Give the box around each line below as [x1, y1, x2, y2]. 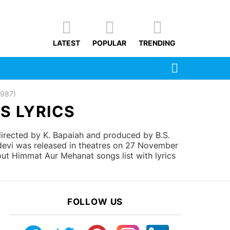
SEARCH [181, 60, 205, 67]
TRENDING [139, 39, 176, 48]
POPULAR [92, 39, 126, 48]
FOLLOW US [67, 197, 123, 207]
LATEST [53, 39, 80, 48]
